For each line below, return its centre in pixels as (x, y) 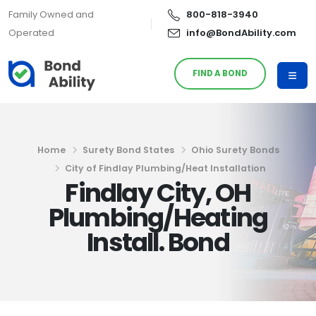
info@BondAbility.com (241, 33)
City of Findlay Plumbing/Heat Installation (165, 168)
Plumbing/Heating (158, 218)
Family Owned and (51, 14)
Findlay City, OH (158, 193)
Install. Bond (158, 242)
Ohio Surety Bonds (235, 150)
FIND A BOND (220, 73)
